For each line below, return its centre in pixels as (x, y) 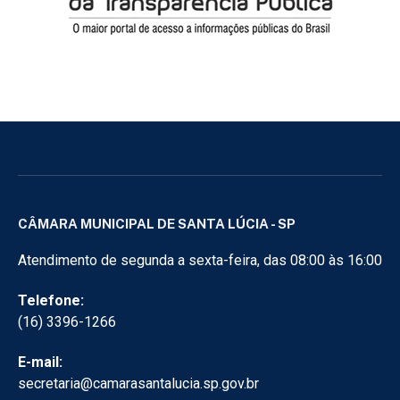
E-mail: (40, 362)
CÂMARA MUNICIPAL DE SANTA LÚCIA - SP (157, 223)
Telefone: (51, 300)
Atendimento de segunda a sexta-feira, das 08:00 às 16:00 (200, 260)
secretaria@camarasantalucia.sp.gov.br (138, 383)
